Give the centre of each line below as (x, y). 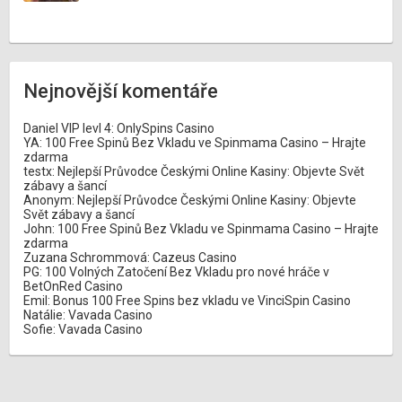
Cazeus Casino (195, 258)
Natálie (43, 315)
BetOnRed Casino (73, 286)
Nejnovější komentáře (121, 91)
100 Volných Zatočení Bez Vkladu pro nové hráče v (187, 272)
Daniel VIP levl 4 (67, 128)
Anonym (48, 200)
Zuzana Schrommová (85, 258)
